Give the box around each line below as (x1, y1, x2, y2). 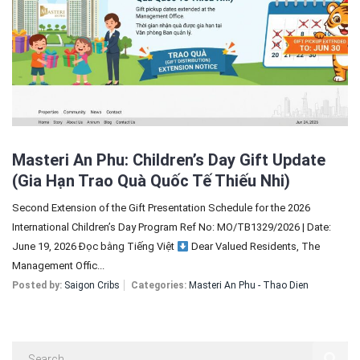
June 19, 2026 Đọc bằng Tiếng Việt (12, 240, 177, 253)
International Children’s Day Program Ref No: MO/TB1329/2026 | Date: (12, 221, 331, 234)
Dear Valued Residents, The (188, 240, 320, 253)
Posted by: (12, 280, 64, 292)
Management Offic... (12, 260, 104, 272)
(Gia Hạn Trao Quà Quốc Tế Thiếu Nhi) (12, 171, 290, 191)
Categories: (131, 280, 186, 292)
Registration (156, 68, 226, 84)
